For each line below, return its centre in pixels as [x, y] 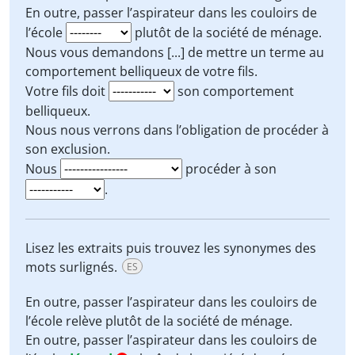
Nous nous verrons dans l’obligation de [143, 130]
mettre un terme [256, 52]
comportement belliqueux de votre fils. [141, 71]
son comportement [234, 91]
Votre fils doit [67, 91]
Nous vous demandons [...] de [116, 52]
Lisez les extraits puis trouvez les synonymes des [171, 248]
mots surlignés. [73, 267]
